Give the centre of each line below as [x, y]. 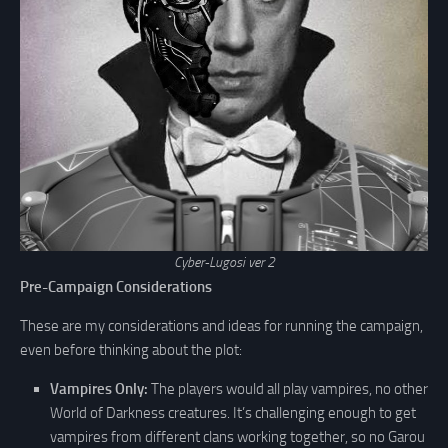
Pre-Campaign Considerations [116, 286]
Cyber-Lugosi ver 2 [224, 262]
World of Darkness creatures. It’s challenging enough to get [233, 412]
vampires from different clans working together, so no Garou [237, 436]
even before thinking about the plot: [131, 349]
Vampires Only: [99, 388]
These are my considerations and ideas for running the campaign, [221, 325]
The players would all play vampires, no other [288, 388]
